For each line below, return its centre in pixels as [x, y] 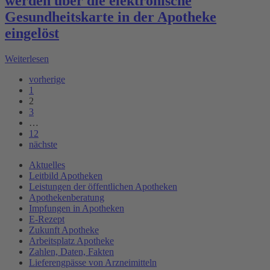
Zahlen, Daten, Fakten [71, 251]
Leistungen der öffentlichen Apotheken [103, 186]
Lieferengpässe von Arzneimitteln [93, 262]
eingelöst [32, 33]
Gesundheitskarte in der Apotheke [111, 17]
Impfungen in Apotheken [77, 208]
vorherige [47, 79]
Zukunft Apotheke [64, 230]
